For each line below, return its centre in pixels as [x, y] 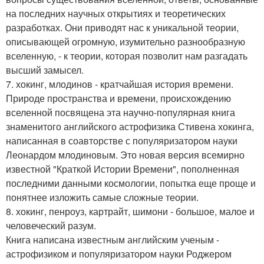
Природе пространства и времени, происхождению [118, 98]
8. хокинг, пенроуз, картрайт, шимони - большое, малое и [130, 211]
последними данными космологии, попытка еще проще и [131, 183]
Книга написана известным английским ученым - [113, 240]
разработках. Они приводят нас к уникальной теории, [122, 27]
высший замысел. [45, 70]
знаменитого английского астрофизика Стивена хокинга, [130, 126]
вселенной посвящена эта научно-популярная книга [121, 112]
